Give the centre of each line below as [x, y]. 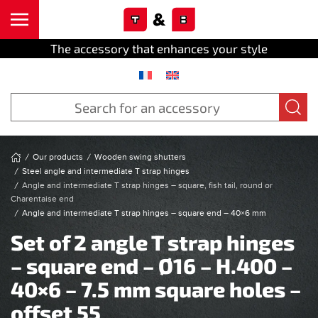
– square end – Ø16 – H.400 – [152, 265]
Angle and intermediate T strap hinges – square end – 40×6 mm [144, 213]
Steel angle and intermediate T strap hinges [106, 171]
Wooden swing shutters [140, 157]
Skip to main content [70, 32]
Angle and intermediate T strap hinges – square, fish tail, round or [147, 185]
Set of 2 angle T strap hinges [153, 242]
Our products [58, 157]
